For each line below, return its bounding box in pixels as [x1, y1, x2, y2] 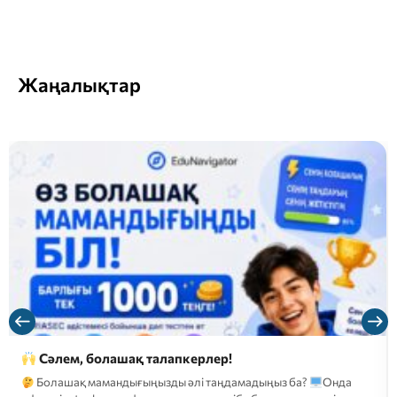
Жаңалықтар [18, 73, 141, 97]
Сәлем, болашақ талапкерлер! [36, 350, 233, 367]
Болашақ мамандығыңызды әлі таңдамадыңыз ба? [34, 375, 309, 390]
